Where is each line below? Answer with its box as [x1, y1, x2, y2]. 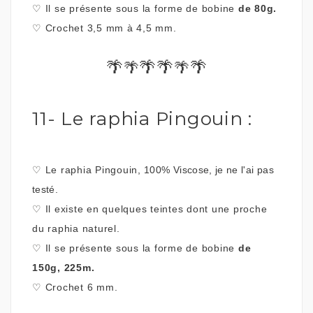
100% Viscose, [140, 163, 215, 175]
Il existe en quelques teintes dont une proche [41, 203, 268, 214]
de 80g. [238, 2, 277, 14]
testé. [32, 183, 59, 195]
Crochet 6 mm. [45, 281, 118, 293]
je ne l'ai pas [215, 163, 274, 175]
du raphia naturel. [32, 222, 120, 234]
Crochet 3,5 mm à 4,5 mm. [45, 22, 177, 34]
